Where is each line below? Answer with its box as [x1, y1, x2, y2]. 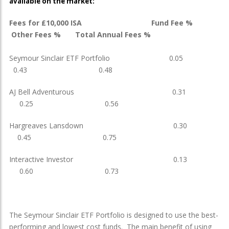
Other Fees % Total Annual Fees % [9, 29, 151, 39]
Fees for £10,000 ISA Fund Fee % [9, 17, 199, 28]
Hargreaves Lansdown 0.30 [9, 120, 218, 130]
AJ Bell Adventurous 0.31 [9, 86, 217, 97]
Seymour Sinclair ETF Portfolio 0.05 [9, 53, 218, 63]
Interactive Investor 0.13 [9, 154, 218, 164]
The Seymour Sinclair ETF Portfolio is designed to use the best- [9, 210, 218, 220]
